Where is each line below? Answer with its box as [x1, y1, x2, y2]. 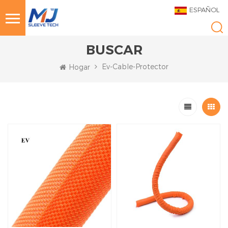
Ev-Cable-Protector [102, 62, 168, 71]
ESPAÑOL [189, 6, 219, 14]
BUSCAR [85, 42, 142, 58]
